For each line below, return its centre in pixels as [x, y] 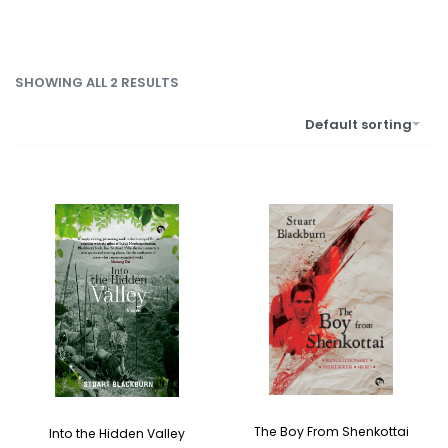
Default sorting [358, 124]
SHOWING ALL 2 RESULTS [97, 82]
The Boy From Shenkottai [331, 431]
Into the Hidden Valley [117, 434]
